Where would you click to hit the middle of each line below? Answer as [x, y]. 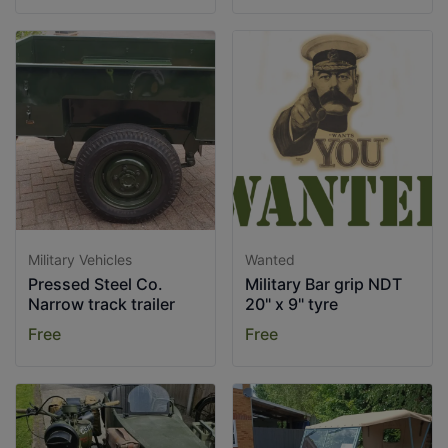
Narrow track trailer [101, 304]
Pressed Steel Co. [95, 284]
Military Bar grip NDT [323, 284]
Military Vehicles [80, 259]
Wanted [270, 259]
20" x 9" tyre [291, 304]
